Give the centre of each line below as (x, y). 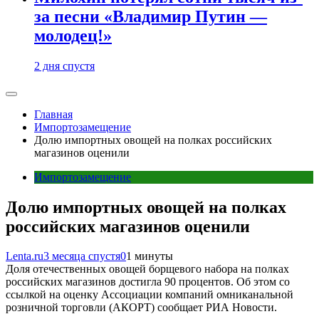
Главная (53, 114)
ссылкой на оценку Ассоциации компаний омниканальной (150, 295)
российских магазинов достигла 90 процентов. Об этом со (148, 282)
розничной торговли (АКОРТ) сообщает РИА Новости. (141, 308)
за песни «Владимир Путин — (151, 16)
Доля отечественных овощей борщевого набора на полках (147, 269)
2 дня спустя (64, 66)
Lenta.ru (25, 256)
